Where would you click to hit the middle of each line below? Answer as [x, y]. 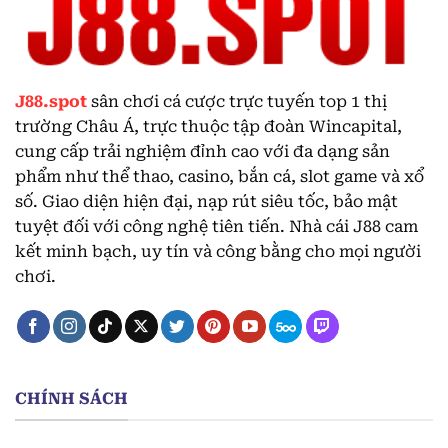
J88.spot [51, 102]
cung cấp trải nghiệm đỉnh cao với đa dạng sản [202, 152]
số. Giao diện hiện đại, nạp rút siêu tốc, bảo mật [206, 202]
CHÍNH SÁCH [71, 399]
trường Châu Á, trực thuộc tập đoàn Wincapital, [208, 127]
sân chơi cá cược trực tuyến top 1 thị [237, 102]
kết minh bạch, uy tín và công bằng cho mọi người [218, 252]
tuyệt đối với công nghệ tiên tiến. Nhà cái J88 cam [216, 227]
